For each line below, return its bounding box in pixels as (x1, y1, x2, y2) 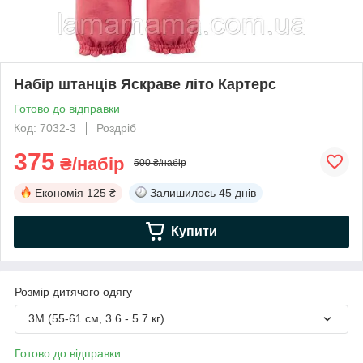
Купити (170, 224, 217, 238)
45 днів (219, 186, 256, 199)
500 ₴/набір (134, 156, 186, 169)
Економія (35, 186, 83, 199)
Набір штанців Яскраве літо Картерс (14, 75, 276, 92)
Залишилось (150, 186, 216, 199)
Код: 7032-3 (14, 121, 76, 135)
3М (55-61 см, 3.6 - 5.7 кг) (28, 311, 164, 325)
